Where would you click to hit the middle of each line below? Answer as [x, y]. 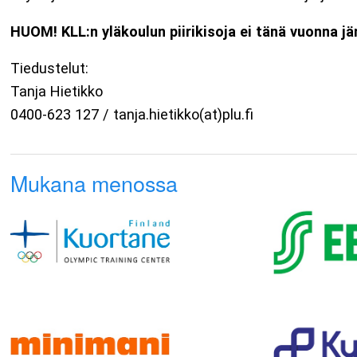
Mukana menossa [94, 182]
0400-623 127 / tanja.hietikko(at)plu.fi [132, 115]
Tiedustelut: [50, 69]
